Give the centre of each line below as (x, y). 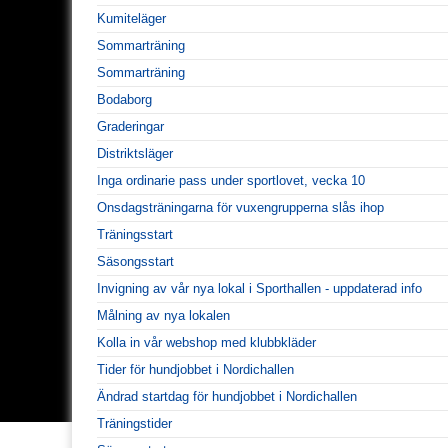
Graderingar (130, 126)
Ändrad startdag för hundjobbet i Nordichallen (227, 396)
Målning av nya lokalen (163, 315)
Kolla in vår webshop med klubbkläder (206, 342)
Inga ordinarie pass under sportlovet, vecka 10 (231, 180)
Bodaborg (124, 99)
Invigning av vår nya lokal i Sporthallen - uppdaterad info (259, 288)
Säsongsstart (135, 261)
